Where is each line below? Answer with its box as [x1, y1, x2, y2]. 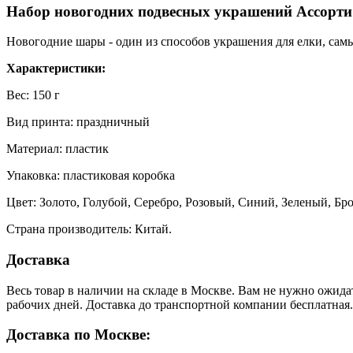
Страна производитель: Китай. [6, 222, 172, 236]
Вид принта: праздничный [6, 115, 150, 129]
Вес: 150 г [6, 88, 60, 102]
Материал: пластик [6, 142, 109, 156]
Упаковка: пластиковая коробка [6, 169, 175, 183]
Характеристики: [6, 61, 106, 76]
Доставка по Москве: [6, 326, 150, 344]
